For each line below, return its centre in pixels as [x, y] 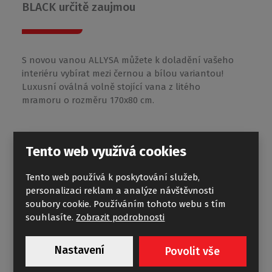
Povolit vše [193, 251]
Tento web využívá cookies [106, 151]
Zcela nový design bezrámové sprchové [124, 232]
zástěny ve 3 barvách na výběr [101, 249]
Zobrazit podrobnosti [121, 217]
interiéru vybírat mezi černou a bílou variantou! [122, 73]
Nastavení [79, 250]
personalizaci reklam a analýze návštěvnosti [120, 191]
